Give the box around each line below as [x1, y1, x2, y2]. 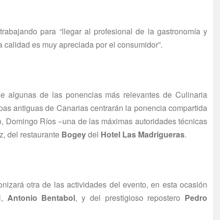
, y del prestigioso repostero [75, 192, 185, 204]
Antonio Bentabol [7, 192, 76, 204]
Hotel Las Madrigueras [101, 129, 185, 140]
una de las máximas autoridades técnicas [62, 115, 208, 127]
